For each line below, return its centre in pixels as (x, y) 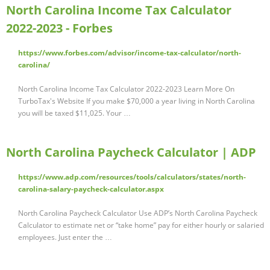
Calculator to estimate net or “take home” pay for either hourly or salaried (141, 225)
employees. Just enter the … (65, 237)
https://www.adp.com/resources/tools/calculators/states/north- (132, 177)
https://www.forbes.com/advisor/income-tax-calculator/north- (130, 53)
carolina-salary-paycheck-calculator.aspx (91, 189)
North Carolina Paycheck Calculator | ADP (131, 152)
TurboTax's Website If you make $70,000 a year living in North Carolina (137, 101)
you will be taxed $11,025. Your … (74, 113)
